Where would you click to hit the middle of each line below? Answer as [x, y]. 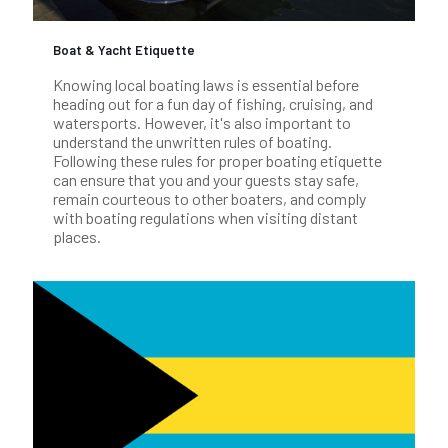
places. [77, 236]
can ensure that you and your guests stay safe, [206, 179]
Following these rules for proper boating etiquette [217, 160]
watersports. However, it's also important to [202, 122]
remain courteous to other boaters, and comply [209, 198]
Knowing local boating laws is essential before [206, 84]
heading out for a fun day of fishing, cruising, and [213, 103]
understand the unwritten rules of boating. [192, 141]
